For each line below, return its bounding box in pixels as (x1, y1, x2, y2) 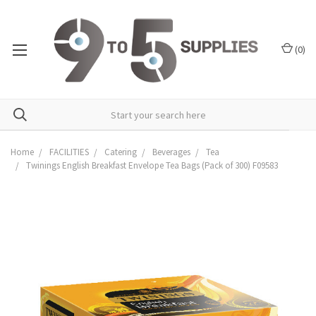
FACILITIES (49, 146, 89, 158)
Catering (104, 146, 137, 158)
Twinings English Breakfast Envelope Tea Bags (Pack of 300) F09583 (26, 159, 278, 171)
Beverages (152, 146, 190, 158)
